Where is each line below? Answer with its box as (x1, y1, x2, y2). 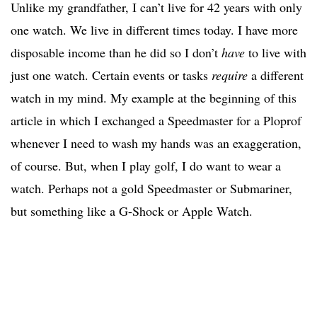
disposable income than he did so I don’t (11, 44, 221, 62)
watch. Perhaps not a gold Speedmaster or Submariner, (11, 180, 292, 197)
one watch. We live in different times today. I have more (11, 21, 298, 39)
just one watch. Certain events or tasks (11, 67, 212, 84)
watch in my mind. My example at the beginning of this (11, 89, 296, 107)
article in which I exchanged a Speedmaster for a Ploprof (11, 112, 301, 129)
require (212, 67, 248, 84)
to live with (245, 44, 306, 62)
